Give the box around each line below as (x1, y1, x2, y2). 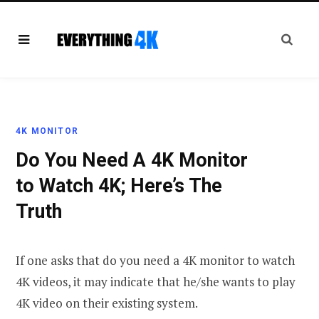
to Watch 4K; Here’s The (16, 174, 222, 197)
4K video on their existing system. (16, 295, 200, 311)
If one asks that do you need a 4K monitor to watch (16, 252, 295, 268)
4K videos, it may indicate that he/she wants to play (16, 273, 296, 290)
